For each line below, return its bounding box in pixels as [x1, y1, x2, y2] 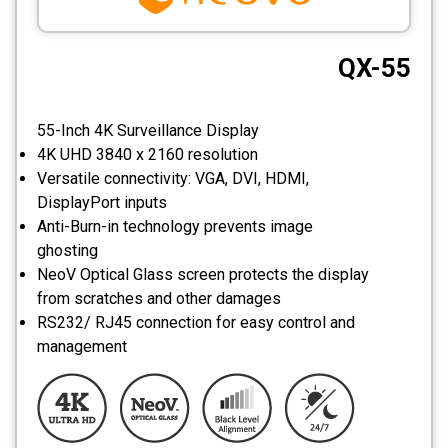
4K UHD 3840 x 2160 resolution [37, 144, 258, 164]
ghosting [37, 240, 98, 260]
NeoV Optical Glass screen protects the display [37, 264, 369, 284]
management [37, 336, 127, 356]
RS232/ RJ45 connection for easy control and [37, 312, 355, 332]
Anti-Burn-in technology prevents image [37, 216, 313, 236]
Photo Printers [230, 56, 328, 77]
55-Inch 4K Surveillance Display [37, 120, 259, 140]
